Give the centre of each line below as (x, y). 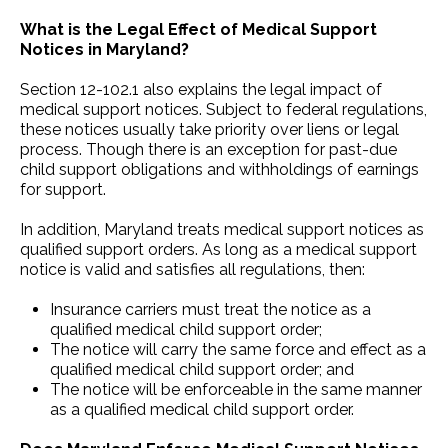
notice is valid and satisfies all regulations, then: (192, 269)
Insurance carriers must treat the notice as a (210, 309)
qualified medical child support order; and (202, 369)
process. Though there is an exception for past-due (208, 149)
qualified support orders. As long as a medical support (218, 249)
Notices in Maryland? (104, 49)
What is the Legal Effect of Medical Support (198, 29)
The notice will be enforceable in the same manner (236, 389)
